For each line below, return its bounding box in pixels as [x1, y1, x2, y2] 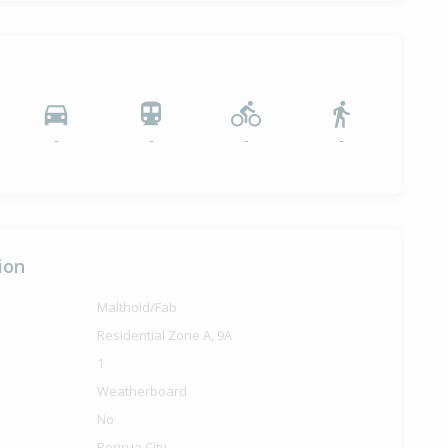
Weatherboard [97, 382, 188, 401]
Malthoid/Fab [97, 298, 178, 317]
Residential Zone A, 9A [97, 326, 233, 345]
